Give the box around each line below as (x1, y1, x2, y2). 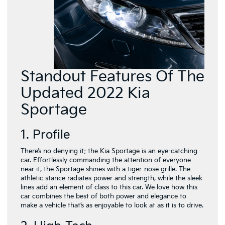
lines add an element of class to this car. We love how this (21, 183, 197, 191)
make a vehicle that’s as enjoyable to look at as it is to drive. (21, 201, 203, 209)
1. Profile (21, 128, 70, 142)
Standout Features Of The (21, 68, 204, 86)
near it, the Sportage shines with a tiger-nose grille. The (21, 165, 190, 173)
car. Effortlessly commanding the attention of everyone (21, 156, 191, 164)
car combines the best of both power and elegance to (21, 192, 186, 200)
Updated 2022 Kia (21, 84, 150, 102)
